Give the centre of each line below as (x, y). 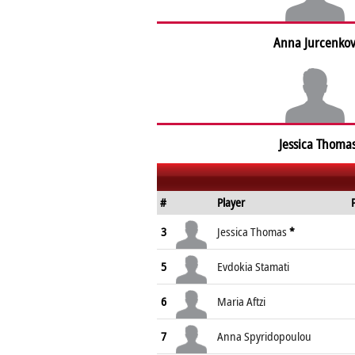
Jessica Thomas (252, 231)
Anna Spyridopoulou (264, 336)
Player (231, 202)
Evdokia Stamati (253, 266)
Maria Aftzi (241, 301)
